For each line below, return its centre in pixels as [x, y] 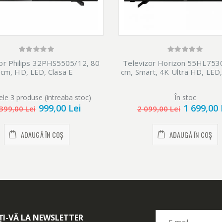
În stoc [185, 98]
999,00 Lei [60, 108]
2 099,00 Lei [159, 109]
